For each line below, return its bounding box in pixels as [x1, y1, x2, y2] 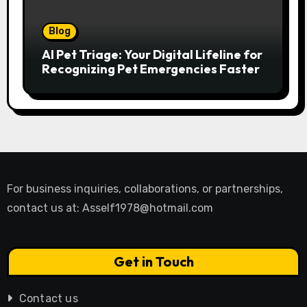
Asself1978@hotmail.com [82, 201, 213, 214]
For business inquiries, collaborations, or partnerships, [6, 182, 283, 195]
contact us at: [6, 201, 82, 214]
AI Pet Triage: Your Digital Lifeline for [41, 46, 262, 62]
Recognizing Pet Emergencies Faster [41, 60, 260, 77]
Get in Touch [113, 253, 194, 271]
